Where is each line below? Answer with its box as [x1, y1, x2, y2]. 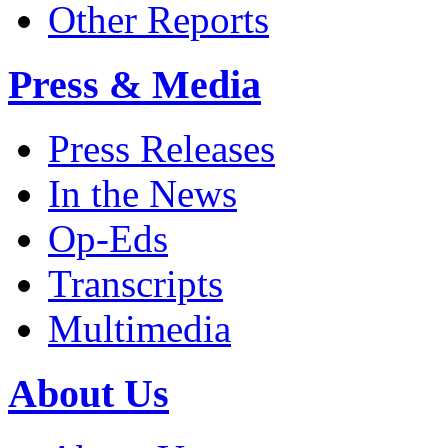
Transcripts [48, 262, 223, 306]
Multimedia [48, 307, 231, 351]
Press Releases [48, 127, 275, 171]
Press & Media [8, 61, 261, 107]
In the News [48, 172, 237, 216]
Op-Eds [48, 217, 168, 261]
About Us [8, 371, 169, 417]
